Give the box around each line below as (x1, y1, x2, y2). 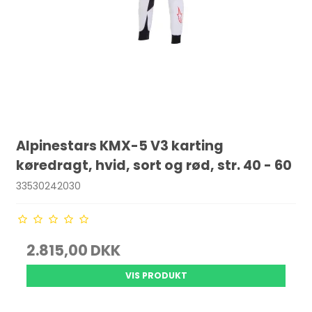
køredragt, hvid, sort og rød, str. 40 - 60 (16, 156, 292, 175)
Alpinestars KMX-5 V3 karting (16, 136, 224, 156)
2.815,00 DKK (26, 240, 121, 260)
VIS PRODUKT (125, 270, 187, 281)
